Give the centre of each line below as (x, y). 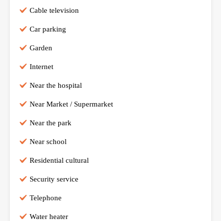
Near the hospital (56, 85)
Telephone (46, 198)
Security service (54, 179)
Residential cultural (59, 160)
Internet (41, 66)
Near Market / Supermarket (71, 104)
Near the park (51, 123)
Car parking (48, 29)
